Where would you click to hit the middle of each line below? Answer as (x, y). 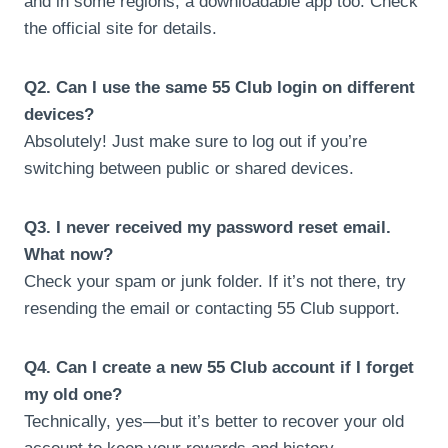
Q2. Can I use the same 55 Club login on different (219, 87)
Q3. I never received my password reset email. (207, 227)
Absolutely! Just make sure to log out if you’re (195, 141)
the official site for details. (120, 28)
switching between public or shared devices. (189, 168)
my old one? (73, 394)
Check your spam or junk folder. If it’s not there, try (215, 281)
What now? (68, 254)
